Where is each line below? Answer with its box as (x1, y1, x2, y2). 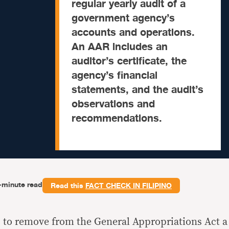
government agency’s (72, 10, 175, 27)
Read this (51, 180, 85, 192)
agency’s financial (72, 67, 157, 84)
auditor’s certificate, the (72, 53, 187, 70)
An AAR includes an (72, 38, 168, 55)
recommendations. (72, 110, 162, 127)
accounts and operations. (72, 24, 195, 41)
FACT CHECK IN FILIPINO (85, 180, 172, 192)
